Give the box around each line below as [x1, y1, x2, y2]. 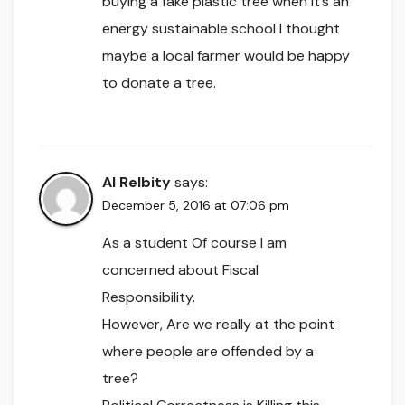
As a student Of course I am [102, 232, 287, 252]
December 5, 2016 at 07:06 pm [102, 196, 289, 213]
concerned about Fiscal [102, 259, 259, 279]
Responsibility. [102, 287, 195, 306]
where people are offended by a [102, 341, 314, 361]
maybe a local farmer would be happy [102, 46, 350, 66]
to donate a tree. [102, 73, 216, 93]
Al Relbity [102, 172, 171, 192]
